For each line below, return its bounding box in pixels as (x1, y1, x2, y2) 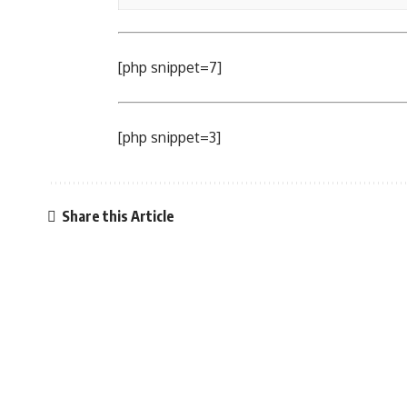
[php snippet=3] (118, 128, 221, 146)
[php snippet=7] (118, 58, 222, 76)
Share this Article (61, 206, 174, 225)
